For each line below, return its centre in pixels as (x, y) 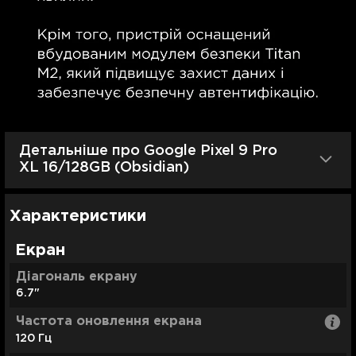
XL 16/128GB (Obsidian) (104, 168)
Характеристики (78, 216)
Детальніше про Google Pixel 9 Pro (148, 151)
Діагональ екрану (77, 277)
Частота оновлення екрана (109, 322)
